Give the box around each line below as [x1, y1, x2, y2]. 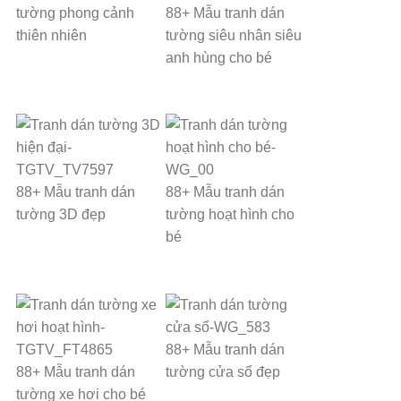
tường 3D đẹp [16, 207, 106, 223]
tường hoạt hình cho [166, 207, 295, 223]
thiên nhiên [16, 27, 87, 43]
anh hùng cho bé [166, 49, 273, 65]
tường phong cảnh [16, 4, 134, 21]
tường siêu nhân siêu [166, 27, 303, 43]
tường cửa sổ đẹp [166, 364, 281, 380]
